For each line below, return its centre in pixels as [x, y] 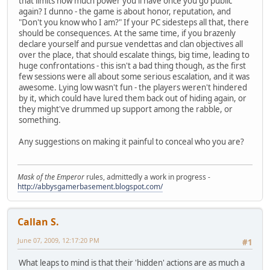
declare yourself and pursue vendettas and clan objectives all [131, 44]
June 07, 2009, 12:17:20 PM [58, 240]
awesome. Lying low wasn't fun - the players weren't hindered [133, 87]
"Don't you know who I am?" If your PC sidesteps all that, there [134, 22]
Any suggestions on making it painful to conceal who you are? [131, 141]
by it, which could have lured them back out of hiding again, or [133, 98]
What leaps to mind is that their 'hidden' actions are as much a [132, 263]
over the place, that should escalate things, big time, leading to [134, 55]
